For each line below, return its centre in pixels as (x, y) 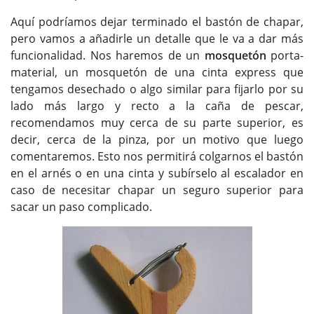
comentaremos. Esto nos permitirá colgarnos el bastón (157, 156)
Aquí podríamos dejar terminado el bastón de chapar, (157, 21)
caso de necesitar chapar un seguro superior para (157, 190)
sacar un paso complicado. (81, 206)
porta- (285, 55)
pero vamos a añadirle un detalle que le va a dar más (157, 38)
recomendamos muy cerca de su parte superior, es (157, 122)
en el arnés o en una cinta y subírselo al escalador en (157, 173)
